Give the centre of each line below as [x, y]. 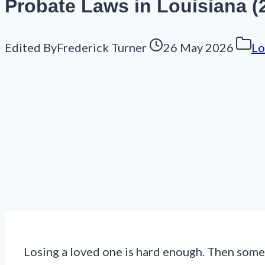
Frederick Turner [102, 48]
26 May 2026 [198, 48]
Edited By [31, 48]
